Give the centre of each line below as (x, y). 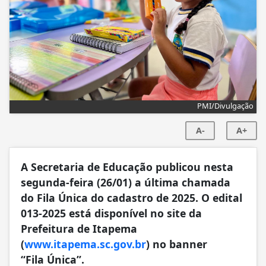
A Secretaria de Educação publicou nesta (127, 167)
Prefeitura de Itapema (79, 228)
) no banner (177, 244)
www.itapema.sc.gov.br (85, 244)
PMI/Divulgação (225, 105)
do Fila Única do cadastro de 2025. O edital (132, 197)
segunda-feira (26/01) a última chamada (126, 182)
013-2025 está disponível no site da (111, 213)
